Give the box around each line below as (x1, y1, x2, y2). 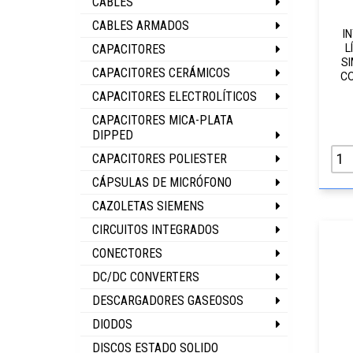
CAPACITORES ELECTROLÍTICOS (92, 89, 257, 104)
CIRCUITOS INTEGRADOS (92, 222, 219, 237)
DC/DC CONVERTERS (92, 269, 199, 284)
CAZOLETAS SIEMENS (92, 199, 204, 214)
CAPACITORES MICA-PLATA (92, 113, 233, 128)
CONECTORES (92, 246, 162, 261)
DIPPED (92, 128, 133, 143)
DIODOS (92, 317, 132, 332)
